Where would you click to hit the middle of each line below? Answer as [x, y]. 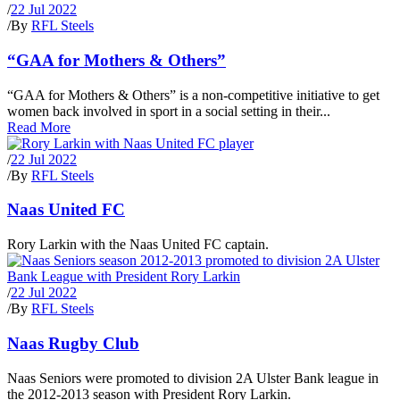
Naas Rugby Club [73, 343]
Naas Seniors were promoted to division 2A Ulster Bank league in [193, 378]
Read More [39, 127]
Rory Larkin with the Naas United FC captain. [138, 245]
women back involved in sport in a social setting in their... [169, 111]
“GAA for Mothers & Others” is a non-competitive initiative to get [193, 95]
